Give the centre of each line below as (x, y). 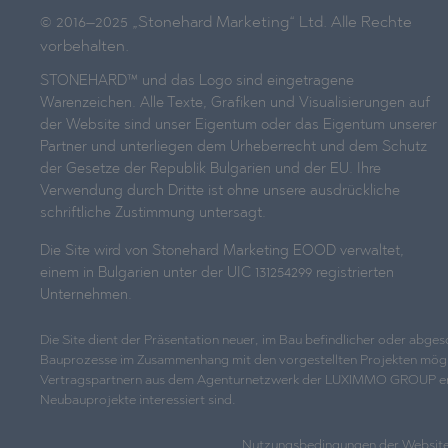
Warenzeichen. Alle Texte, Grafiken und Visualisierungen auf (235, 103)
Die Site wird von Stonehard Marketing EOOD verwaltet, (222, 251)
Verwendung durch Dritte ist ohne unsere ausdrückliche (220, 191)
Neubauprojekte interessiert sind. (138, 400)
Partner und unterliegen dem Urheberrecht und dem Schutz (233, 147)
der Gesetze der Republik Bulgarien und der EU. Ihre (210, 169)
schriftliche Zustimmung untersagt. (153, 213)
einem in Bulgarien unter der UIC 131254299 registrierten (217, 273)
